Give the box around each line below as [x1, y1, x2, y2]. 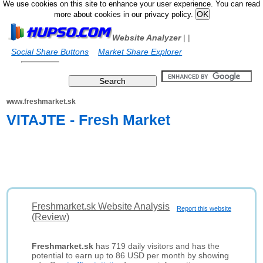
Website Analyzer [112, 33, 181, 42]
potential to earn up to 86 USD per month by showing [32, 251, 230, 260]
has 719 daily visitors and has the [93, 241, 220, 251]
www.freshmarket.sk [6, 97, 76, 106]
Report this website [176, 205, 231, 212]
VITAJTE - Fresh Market [6, 112, 171, 128]
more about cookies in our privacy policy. [53, 11, 195, 19]
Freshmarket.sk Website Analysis [32, 201, 170, 211]
